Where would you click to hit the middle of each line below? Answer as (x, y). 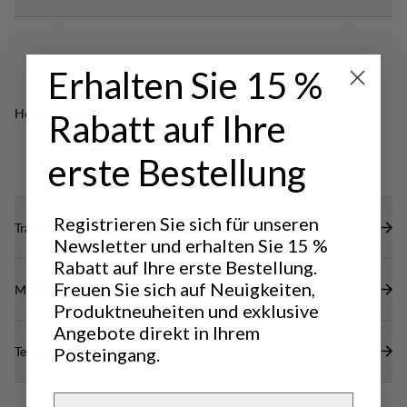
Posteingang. (107, 354)
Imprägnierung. (83, 20)
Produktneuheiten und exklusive (186, 311)
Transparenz (49, 228)
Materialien (46, 289)
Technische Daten (65, 351)
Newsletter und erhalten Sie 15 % (191, 245)
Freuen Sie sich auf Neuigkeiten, (184, 289)
